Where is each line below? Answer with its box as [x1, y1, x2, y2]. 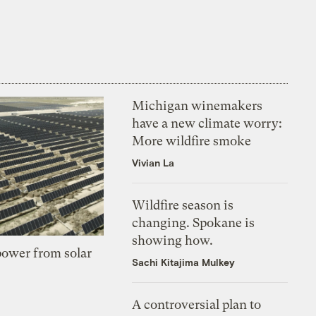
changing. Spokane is [132, 214, 255, 230]
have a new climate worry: [132, 115, 283, 130]
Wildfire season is [132, 197, 234, 212]
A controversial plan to [132, 296, 262, 312]
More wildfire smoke [132, 133, 252, 148]
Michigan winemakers [132, 97, 263, 113]
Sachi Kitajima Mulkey [132, 255, 236, 268]
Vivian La [132, 156, 175, 169]
